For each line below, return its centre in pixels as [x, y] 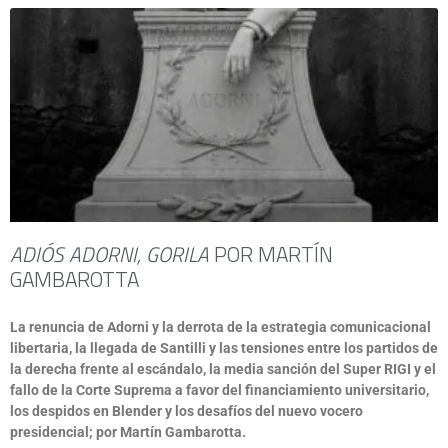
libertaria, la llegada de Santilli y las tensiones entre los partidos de [224, 348]
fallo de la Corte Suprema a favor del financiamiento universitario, [219, 390]
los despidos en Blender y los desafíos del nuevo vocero [186, 411]
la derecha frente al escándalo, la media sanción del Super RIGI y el [223, 369]
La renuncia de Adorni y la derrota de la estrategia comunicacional [220, 327]
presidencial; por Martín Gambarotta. [128, 432]
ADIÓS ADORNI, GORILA [109, 254]
